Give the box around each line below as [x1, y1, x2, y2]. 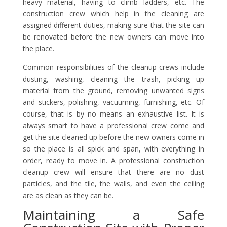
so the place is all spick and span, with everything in [22, 144, 205, 154]
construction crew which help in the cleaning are [22, 9, 205, 18]
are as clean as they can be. [22, 191, 113, 200]
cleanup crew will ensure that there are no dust [22, 167, 205, 177]
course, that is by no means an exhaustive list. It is [22, 109, 205, 119]
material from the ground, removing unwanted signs [22, 86, 205, 95]
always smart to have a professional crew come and [22, 121, 205, 130]
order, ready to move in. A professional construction [22, 156, 205, 165]
